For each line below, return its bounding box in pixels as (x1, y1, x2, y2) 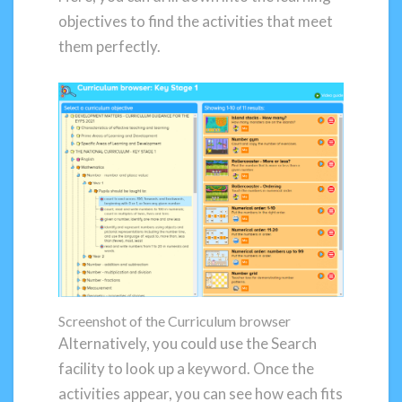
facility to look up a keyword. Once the (58, 358, 314, 378)
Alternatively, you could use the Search (58, 333, 317, 353)
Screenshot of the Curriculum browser (58, 311, 291, 329)
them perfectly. (58, 37, 161, 57)
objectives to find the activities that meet (58, 12, 333, 31)
